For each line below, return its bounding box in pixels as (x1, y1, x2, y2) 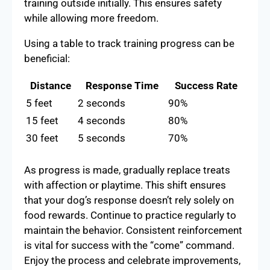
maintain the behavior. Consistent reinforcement (24, 224, 242, 236)
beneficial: (24, 52, 70, 64)
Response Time (85, 79, 159, 92)
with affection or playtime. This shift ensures (24, 179, 226, 191)
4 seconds (78, 114, 125, 127)
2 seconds (78, 96, 125, 109)
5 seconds (78, 131, 125, 144)
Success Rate (175, 79, 237, 92)
